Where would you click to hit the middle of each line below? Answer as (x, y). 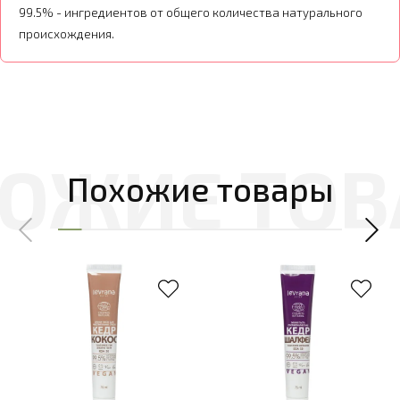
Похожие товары (200, 189)
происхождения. (67, 33)
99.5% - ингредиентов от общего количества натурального (191, 12)
